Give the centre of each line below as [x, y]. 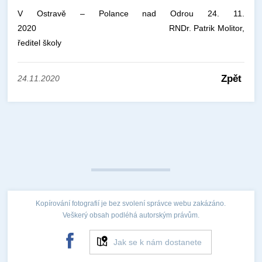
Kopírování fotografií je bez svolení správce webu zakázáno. [131, 204]
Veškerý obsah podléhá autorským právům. [131, 215]
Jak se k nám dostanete [157, 242]
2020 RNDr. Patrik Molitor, [131, 28]
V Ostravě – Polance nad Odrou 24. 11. [131, 13]
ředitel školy [40, 43]
